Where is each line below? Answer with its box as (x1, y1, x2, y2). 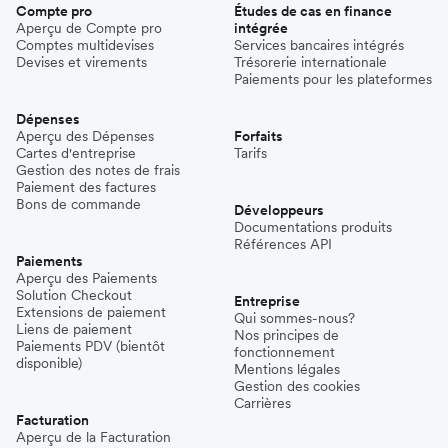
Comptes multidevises (16, 35, 154, 54)
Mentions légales (234, 359, 340, 378)
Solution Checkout (16, 285, 132, 304)
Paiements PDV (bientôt (16, 336, 165, 355)
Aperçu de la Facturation (16, 427, 171, 446)
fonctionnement (234, 342, 335, 361)
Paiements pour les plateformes (234, 69, 432, 88)
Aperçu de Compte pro (16, 18, 162, 37)
